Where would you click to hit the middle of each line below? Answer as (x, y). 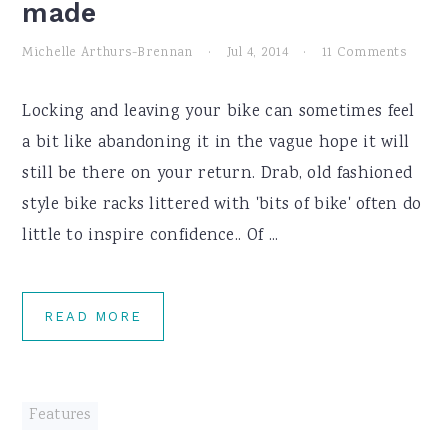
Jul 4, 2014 (257, 53)
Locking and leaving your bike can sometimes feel (218, 112)
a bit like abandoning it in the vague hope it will (216, 143)
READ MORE (93, 316)
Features (60, 416)
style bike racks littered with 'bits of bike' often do (222, 205)
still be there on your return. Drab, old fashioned (217, 174)
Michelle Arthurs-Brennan (107, 53)
